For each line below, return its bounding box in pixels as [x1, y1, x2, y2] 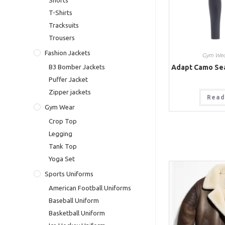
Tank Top [49, 143, 77, 150]
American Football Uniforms [49, 184, 132, 192]
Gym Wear [45, 103, 75, 111]
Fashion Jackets [45, 49, 91, 57]
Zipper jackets [49, 88, 91, 96]
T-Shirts [49, 9, 73, 17]
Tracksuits [49, 22, 79, 29]
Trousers [49, 34, 75, 42]
